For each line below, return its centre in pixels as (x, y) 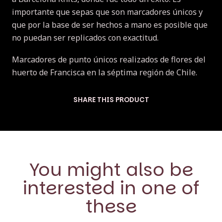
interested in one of (111, 188)
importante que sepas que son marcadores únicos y (107, 12)
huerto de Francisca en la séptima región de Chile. (105, 73)
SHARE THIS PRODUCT (111, 100)
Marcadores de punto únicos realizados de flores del (109, 60)
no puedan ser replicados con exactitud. (86, 38)
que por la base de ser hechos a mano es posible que (110, 25)
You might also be (111, 170)
